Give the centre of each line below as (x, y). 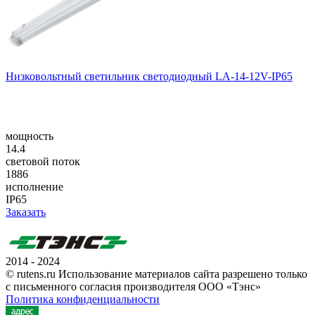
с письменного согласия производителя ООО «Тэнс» (133, 286)
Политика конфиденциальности (83, 299)
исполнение (34, 186)
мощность (30, 136)
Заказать (26, 212)
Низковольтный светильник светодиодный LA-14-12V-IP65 (149, 76)
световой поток (43, 161)
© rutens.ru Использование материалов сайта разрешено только (156, 274)
